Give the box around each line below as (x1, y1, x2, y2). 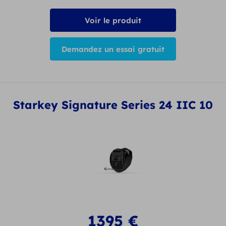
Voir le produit (85, 16, 141, 26)
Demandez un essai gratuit (62, 44, 164, 54)
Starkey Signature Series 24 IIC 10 (13, 97, 213, 112)
